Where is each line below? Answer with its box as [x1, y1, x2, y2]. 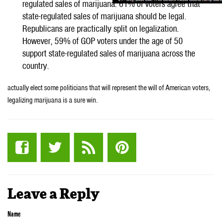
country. [22, 59, 49, 72]
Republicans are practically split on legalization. [22, 22, 179, 35]
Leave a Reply [7, 187, 99, 202]
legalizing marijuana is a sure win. [7, 95, 98, 105]
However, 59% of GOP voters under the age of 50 [22, 34, 183, 47]
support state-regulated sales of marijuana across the [22, 47, 195, 59]
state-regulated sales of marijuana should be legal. [22, 9, 186, 22]
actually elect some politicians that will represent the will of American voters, [7, 82, 210, 93]
